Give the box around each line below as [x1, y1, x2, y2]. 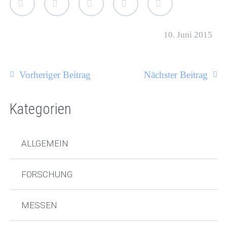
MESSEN [21, 200, 57, 211]
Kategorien [10, 100, 72, 118]
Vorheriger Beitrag [19, 69, 91, 81]
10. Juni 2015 [163, 30, 212, 40]
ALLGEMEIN [21, 138, 68, 149]
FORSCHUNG [21, 169, 72, 180]
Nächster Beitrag [143, 69, 208, 81]
